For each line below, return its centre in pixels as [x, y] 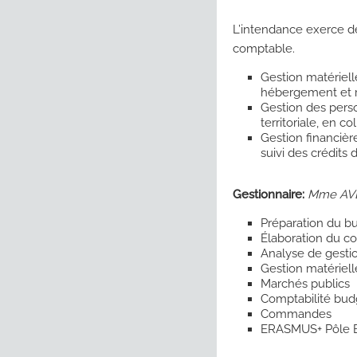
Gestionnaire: [269, 194]
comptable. [264, 49]
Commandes [296, 314]
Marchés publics [305, 284]
